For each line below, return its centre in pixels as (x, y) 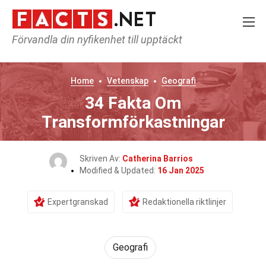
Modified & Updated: (118, 170)
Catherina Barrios (157, 159)
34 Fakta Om (133, 103)
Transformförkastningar (133, 122)
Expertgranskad (78, 202)
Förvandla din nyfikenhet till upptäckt (97, 39)
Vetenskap (127, 81)
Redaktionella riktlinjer (184, 202)
